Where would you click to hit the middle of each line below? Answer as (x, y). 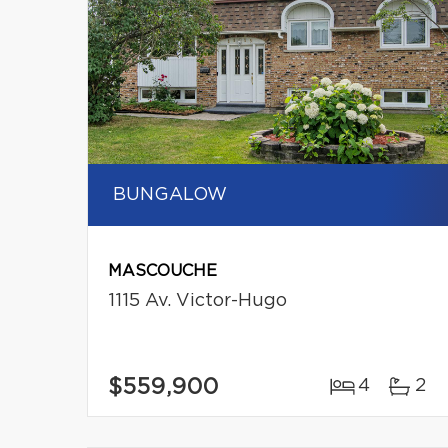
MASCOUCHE (162, 271)
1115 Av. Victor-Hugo (197, 301)
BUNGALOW (170, 195)
